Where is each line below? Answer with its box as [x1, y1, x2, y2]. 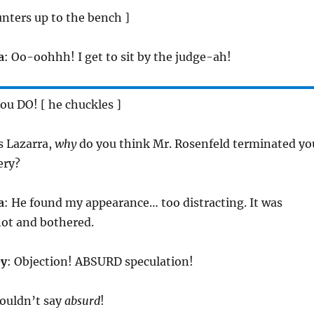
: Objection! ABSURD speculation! [6, 254, 193, 269]
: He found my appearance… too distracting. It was [4, 196, 282, 210]
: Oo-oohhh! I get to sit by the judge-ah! [4, 50, 231, 64]
